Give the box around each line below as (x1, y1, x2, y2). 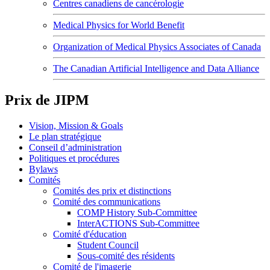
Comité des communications (53, 196, 160, 207)
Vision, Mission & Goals (29, 120, 123, 131)
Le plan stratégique (29, 131, 101, 142)
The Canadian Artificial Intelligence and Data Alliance (53, 63, 259, 74)
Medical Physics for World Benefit (53, 20, 184, 30)
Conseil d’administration (29, 142, 122, 152)
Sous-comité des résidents (77, 250, 175, 261)
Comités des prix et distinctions (53, 185, 171, 196)
